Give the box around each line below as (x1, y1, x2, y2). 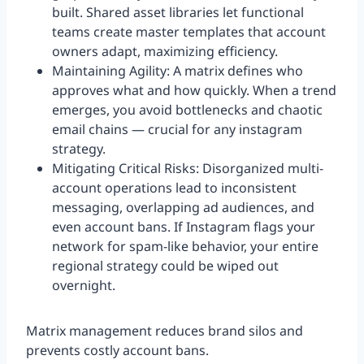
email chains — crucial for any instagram (52, 120, 302, 139)
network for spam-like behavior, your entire (52, 237, 318, 256)
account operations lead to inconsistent (52, 179, 297, 197)
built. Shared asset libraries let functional (52, 3, 304, 22)
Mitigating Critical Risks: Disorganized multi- (52, 159, 323, 178)
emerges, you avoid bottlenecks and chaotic (52, 101, 323, 119)
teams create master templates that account (52, 23, 326, 41)
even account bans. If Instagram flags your (52, 218, 315, 236)
